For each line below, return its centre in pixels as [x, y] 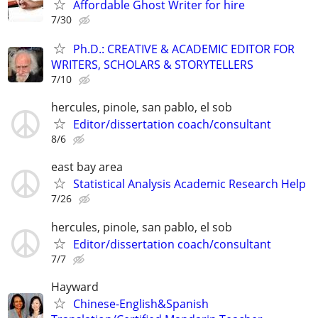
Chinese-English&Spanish [141, 303]
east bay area [87, 167]
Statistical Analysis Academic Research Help [190, 184]
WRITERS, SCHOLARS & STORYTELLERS [152, 65]
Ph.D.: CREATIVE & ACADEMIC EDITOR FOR [184, 49]
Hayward [75, 286]
